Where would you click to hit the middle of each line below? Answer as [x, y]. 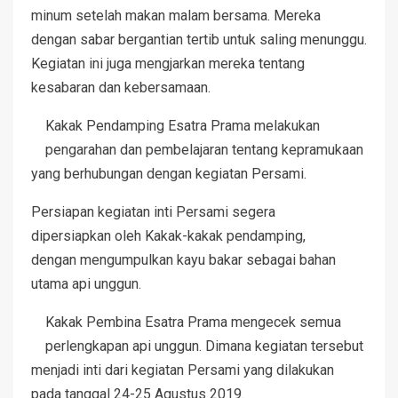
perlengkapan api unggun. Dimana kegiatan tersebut [204, 346]
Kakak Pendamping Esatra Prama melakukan [183, 126]
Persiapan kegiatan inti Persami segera [153, 212]
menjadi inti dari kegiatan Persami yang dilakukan [183, 370]
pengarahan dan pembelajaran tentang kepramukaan [204, 150]
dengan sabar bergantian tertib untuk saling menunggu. [199, 40]
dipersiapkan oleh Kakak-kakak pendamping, [168, 236]
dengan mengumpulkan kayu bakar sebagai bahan [183, 260]
